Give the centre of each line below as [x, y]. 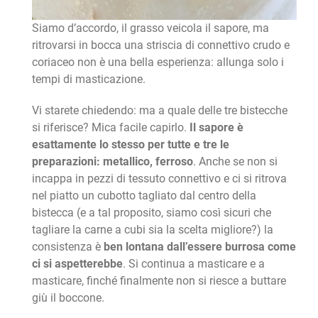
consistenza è [67, 246]
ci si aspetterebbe [77, 263]
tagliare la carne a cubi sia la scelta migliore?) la [152, 229]
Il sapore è [216, 127]
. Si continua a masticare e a [193, 263]
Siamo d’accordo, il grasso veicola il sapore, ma [150, 28]
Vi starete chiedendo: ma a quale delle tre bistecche [159, 110]
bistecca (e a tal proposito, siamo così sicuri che [151, 212]
